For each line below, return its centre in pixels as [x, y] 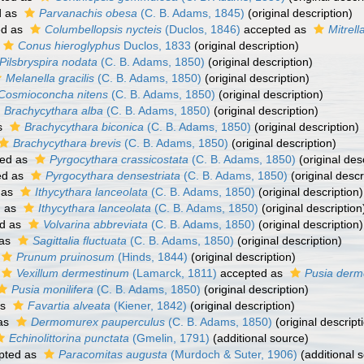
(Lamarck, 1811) [173, 273]
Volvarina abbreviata [95, 224]
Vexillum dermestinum [73, 273]
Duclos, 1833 [156, 45]
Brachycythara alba [54, 110]
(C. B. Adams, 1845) [191, 13]
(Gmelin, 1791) [169, 338]
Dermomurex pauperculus [98, 322]
